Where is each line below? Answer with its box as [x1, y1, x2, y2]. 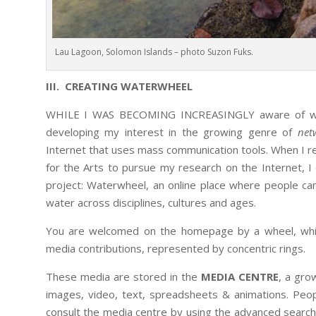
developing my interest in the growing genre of [45, 125, 298, 140]
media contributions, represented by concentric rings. [45, 241, 305, 256]
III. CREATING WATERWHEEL [45, 79, 193, 94]
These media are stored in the [45, 269, 201, 284]
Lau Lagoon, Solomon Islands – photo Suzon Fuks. [54, 46, 253, 59]
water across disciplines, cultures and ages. [45, 195, 256, 210]
